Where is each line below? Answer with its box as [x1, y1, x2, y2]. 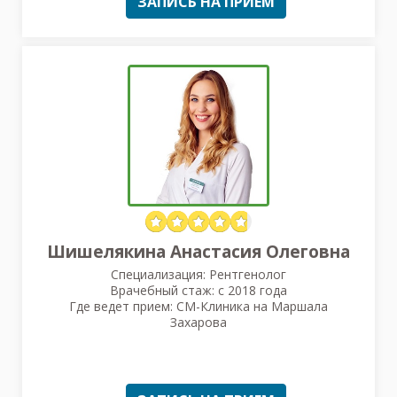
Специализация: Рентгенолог [111, 265, 286, 283]
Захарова [170, 313, 227, 331]
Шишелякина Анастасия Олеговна [47, 239, 350, 263]
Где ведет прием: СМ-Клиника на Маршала [69, 297, 328, 315]
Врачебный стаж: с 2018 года [110, 281, 287, 299]
